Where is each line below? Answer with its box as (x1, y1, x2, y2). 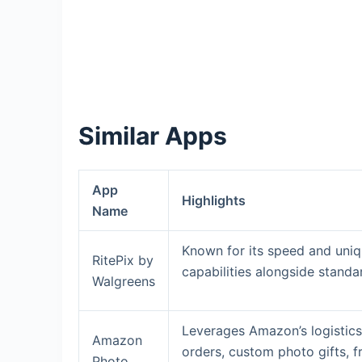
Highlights (182, 192, 246, 208)
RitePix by (92, 251, 154, 268)
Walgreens (92, 272, 156, 289)
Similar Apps (78, 120, 227, 150)
